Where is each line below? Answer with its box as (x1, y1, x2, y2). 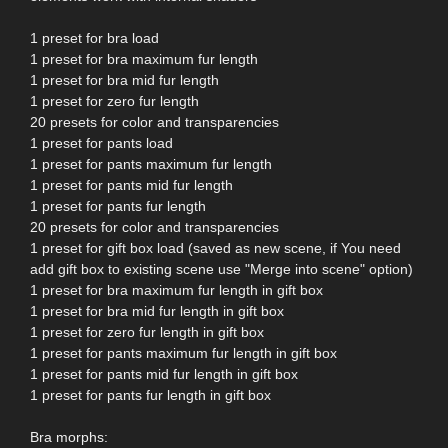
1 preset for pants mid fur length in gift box (30, 365, 298, 382)
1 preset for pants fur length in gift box (30, 386, 271, 403)
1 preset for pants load (30, 134, 173, 151)
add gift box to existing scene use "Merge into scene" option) (30, 260, 413, 277)
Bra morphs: (30, 428, 108, 445)
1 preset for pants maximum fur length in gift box (30, 344, 337, 361)
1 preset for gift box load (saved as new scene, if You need (30, 239, 401, 256)
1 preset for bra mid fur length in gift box (30, 302, 284, 319)
